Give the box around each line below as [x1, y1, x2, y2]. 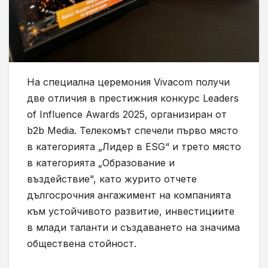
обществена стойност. [27, 237, 136, 249]
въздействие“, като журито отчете [27, 172, 197, 185]
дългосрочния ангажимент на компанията [27, 188, 231, 201]
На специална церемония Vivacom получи [27, 75, 230, 88]
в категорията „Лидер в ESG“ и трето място [27, 140, 241, 153]
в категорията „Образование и [27, 156, 175, 169]
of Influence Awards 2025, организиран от [27, 108, 227, 120]
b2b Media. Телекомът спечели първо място [27, 124, 238, 136]
